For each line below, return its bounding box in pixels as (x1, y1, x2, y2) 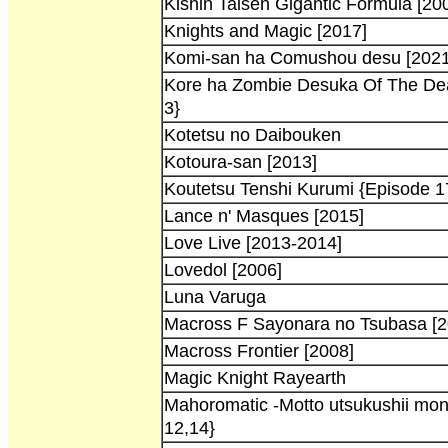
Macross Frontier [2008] (164, 340, 354, 361)
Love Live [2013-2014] (164, 232, 342, 253)
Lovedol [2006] (164, 259, 282, 280)
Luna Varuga (164, 286, 266, 307)
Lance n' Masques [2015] (164, 205, 364, 226)
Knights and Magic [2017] (164, 20, 367, 41)
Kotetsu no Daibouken (164, 124, 341, 145)
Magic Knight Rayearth (164, 367, 346, 388)
